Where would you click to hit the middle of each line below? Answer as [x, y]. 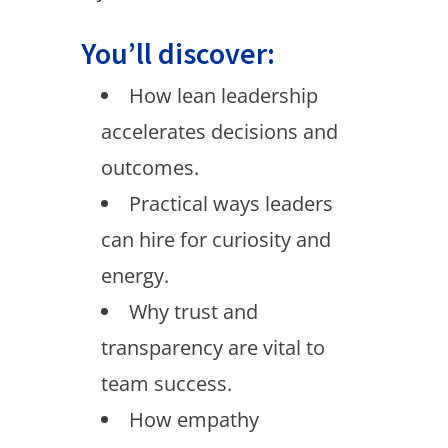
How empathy [193, 419]
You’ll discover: [177, 53]
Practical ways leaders [230, 203]
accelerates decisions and [219, 131]
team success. [166, 383]
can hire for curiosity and [215, 239]
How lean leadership [223, 95]
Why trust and [193, 311]
